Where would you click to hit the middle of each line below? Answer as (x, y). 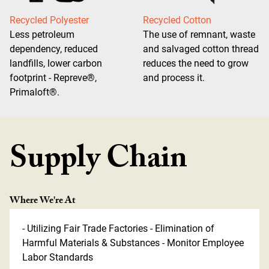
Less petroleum (42, 35)
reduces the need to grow (196, 64)
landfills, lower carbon (56, 64)
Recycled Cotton (177, 20)
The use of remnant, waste (199, 35)
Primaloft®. (35, 92)
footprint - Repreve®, (53, 78)
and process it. (174, 78)
